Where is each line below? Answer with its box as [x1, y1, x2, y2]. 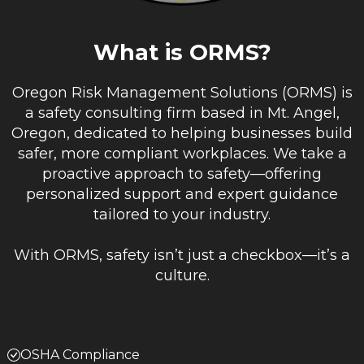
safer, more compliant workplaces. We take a [17, 144, 347, 162]
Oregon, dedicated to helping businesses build [11, 123, 353, 142]
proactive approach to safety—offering [42, 164, 322, 183]
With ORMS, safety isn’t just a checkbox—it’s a [14, 245, 350, 264]
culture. [154, 266, 210, 284]
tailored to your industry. [93, 205, 271, 223]
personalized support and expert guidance [26, 184, 338, 203]
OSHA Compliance [19, 346, 140, 362]
